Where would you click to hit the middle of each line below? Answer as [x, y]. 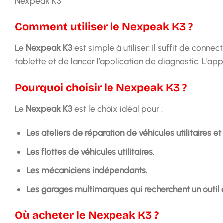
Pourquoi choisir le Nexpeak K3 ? [101, 87]
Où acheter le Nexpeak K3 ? [87, 215]
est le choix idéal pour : [117, 108]
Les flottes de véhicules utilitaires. [90, 151]
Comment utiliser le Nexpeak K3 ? [104, 27]
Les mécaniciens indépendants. [87, 170]
